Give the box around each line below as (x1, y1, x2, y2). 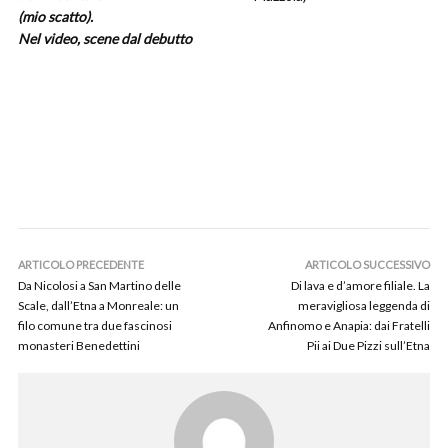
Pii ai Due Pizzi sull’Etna (307, 338, 430, 353)
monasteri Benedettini (18, 338, 140, 353)
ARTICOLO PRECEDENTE (18, 258, 144, 271)
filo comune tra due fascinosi (18, 318, 172, 333)
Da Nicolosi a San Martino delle (18, 278, 181, 293)
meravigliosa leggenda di (298, 298, 430, 313)
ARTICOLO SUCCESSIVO (305, 258, 430, 271)
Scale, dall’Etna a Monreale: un (18, 298, 179, 313)
